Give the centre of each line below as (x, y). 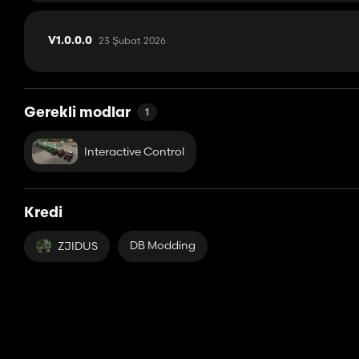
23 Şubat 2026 (132, 41)
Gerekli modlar (77, 114)
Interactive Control (134, 151)
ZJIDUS (78, 246)
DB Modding (163, 246)
